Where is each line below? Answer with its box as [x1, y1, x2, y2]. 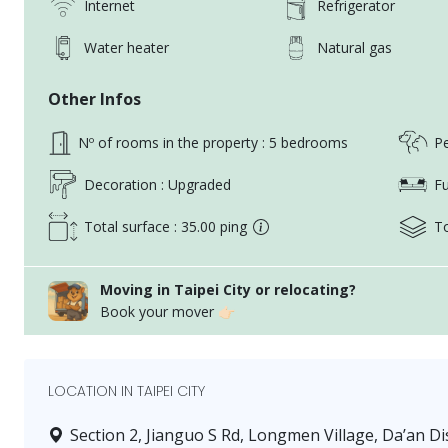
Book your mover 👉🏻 [100, 301, 235, 321]
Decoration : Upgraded [84, 175, 231, 195]
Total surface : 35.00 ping [84, 217, 247, 237]
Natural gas [317, 38, 393, 58]
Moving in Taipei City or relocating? [100, 279, 356, 299]
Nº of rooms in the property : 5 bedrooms [78, 133, 348, 153]
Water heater [84, 38, 169, 58]
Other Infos [48, 87, 141, 110]
